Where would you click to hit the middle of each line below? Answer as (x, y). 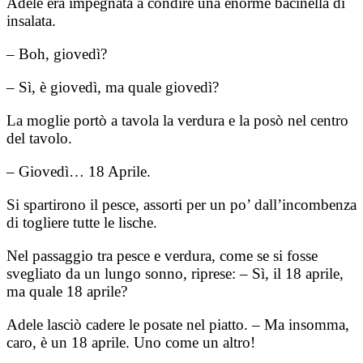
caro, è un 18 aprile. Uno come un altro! (131, 342)
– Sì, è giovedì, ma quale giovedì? (113, 87)
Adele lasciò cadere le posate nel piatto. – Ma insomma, (178, 324)
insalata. (31, 20)
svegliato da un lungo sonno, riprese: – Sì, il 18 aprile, (175, 273)
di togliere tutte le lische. (82, 222)
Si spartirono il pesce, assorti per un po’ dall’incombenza (181, 204)
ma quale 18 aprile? (67, 291)
